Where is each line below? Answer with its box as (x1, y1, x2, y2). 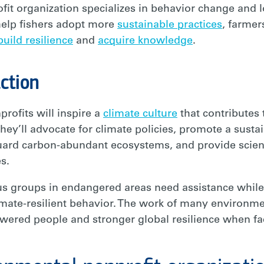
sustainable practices (117, 20, 222, 31)
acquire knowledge (98, 36, 193, 47)
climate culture (103, 109, 177, 120)
